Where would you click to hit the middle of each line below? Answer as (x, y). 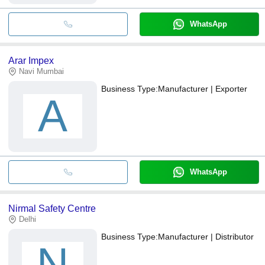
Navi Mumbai (41, 71)
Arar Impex (31, 60)
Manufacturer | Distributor (206, 236)
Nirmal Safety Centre (52, 208)
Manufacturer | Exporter (203, 88)
